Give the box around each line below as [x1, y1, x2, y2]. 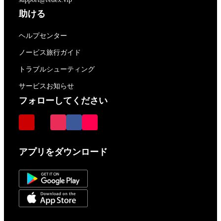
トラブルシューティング [19, 66, 95, 73]
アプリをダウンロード [19, 147, 108, 157]
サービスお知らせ [19, 82, 74, 90]
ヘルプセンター [19, 32, 67, 39]
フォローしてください [19, 96, 108, 106]
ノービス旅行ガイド [19, 49, 81, 56]
